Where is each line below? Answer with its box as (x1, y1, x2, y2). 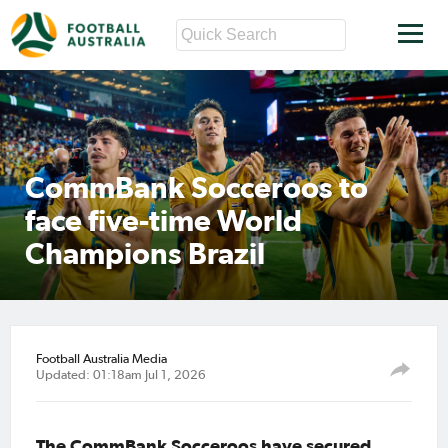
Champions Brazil (25, 236, 265, 270)
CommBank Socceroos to (25, 170, 368, 204)
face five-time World (25, 203, 302, 237)
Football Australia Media (36, 353, 167, 366)
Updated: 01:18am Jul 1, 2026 (36, 369, 206, 382)
